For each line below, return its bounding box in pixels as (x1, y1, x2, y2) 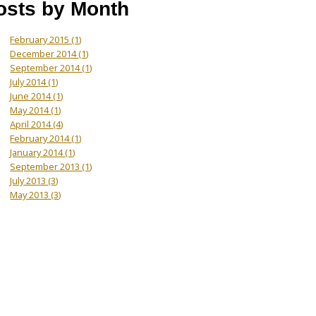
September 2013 (10, 159, 83, 173)
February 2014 (10, 131, 72, 145)
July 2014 (10, 75, 49, 88)
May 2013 (10, 188, 51, 201)
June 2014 (10, 89, 54, 102)
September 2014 (10, 61, 83, 74)
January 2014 (10, 145, 66, 159)
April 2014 (10, 117, 54, 130)
